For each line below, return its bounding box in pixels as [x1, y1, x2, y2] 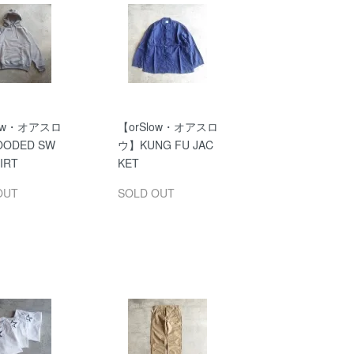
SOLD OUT [117, 185, 175, 201]
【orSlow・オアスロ [117, 119, 218, 134]
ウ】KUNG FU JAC [117, 137, 213, 153]
